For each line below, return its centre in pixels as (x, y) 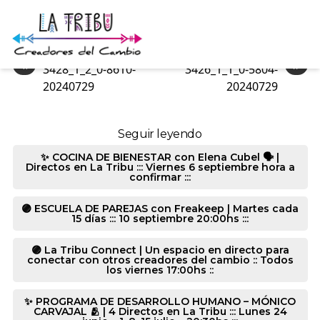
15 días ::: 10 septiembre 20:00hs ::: (160, 219)
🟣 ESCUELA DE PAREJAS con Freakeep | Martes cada (160, 209)
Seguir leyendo (160, 134)
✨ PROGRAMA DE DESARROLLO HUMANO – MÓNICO (160, 301)
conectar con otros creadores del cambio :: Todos (160, 260)
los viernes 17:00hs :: (160, 270)
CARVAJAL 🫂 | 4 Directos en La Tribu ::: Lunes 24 (160, 311)
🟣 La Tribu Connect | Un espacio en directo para (160, 250)
